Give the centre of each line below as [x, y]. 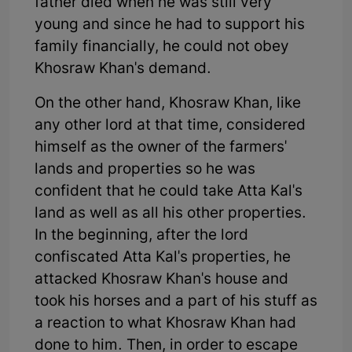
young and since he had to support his [170, 25]
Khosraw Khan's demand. [123, 69]
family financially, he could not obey [162, 47]
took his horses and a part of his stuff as [176, 302]
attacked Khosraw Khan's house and [161, 280]
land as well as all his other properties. [170, 214]
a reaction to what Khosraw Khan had [165, 324]
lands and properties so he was [145, 170]
